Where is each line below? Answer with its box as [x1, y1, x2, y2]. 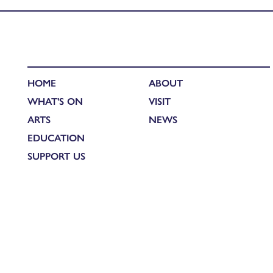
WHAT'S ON [27, 94, 83, 108]
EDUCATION [27, 130, 85, 145]
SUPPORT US [27, 149, 85, 163]
